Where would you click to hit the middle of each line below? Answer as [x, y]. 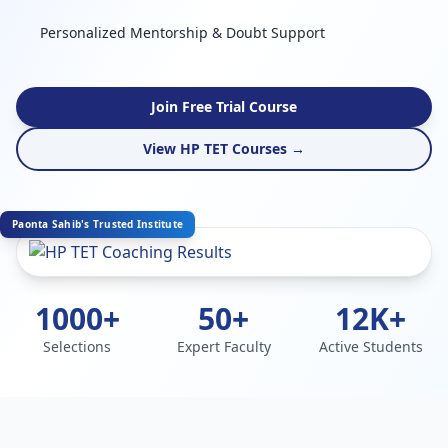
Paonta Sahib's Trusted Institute [97, 224]
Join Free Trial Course [224, 106]
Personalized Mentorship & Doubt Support [182, 32]
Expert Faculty [223, 346]
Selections [77, 346]
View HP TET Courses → [224, 148]
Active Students [370, 346]
